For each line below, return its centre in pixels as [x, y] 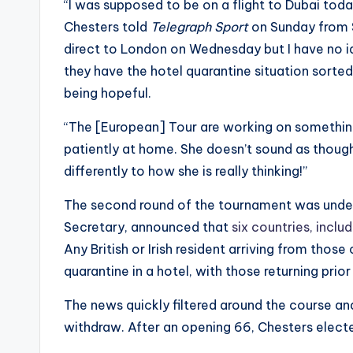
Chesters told [107, 27]
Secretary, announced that [148, 227]
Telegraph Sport [199, 27]
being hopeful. [109, 93]
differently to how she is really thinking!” [186, 171]
